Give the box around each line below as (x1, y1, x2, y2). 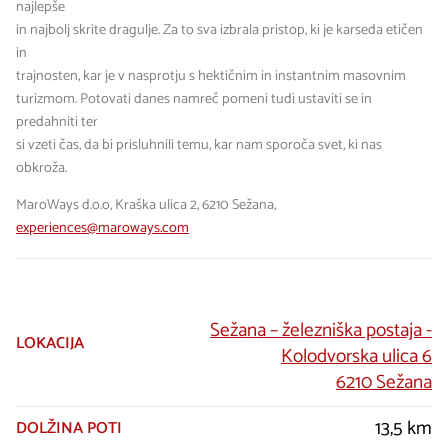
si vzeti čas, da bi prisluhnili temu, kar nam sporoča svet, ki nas (16, 132, 382, 157)
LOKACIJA (16, 330, 84, 358)
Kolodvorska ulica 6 (281, 341, 432, 373)
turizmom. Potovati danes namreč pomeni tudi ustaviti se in (16, 86, 372, 111)
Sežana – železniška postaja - (210, 315, 432, 347)
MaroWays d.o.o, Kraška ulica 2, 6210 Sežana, (16, 193, 276, 217)
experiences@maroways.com (16, 216, 189, 240)
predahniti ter (16, 109, 98, 134)
